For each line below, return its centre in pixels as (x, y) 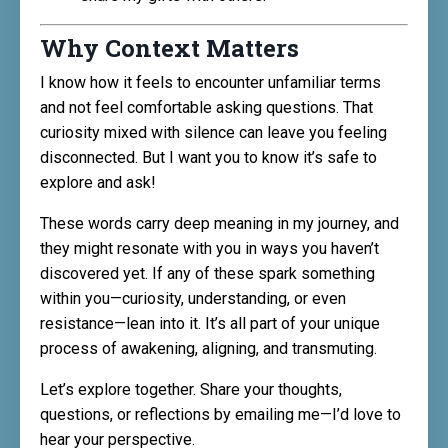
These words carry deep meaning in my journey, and (219, 224)
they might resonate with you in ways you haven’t (209, 249)
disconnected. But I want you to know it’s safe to (208, 158)
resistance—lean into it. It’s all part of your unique (210, 324)
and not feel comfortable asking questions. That (206, 108)
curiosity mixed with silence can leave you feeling (213, 133)
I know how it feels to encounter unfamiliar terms (210, 83)
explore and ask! (98, 183)
